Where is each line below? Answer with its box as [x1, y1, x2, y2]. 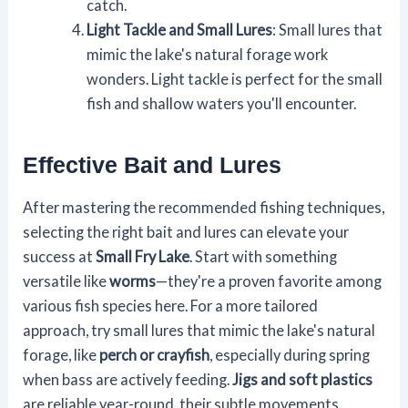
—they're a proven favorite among [156, 272, 382, 291]
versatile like [23, 272, 110, 291]
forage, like [23, 346, 100, 364]
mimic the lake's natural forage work [86, 46, 328, 64]
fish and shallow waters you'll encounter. [86, 95, 356, 113]
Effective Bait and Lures [23, 151, 282, 178]
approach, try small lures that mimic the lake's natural [23, 321, 376, 340]
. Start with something [189, 248, 338, 266]
